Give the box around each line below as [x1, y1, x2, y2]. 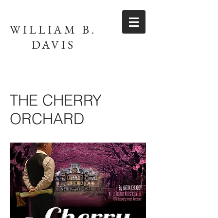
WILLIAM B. [10, 22, 97, 37]
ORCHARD [10, 109, 84, 128]
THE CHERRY [10, 91, 102, 109]
